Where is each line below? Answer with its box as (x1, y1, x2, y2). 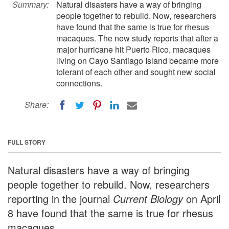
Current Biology (113, 191, 183, 206)
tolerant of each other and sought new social (56, 66, 216, 78)
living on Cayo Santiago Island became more (56, 55, 219, 66)
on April (183, 191, 220, 206)
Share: (25, 99, 49, 110)
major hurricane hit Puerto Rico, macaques (56, 43, 211, 55)
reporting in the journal (8, 191, 113, 206)
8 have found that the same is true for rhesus (8, 205, 213, 220)
